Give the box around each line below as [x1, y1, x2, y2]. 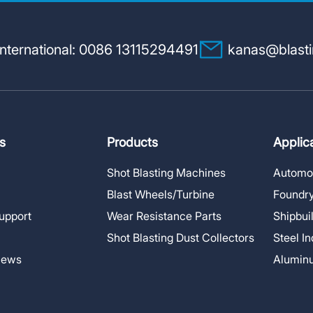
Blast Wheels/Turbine [106, 187, 214, 201]
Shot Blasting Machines [106, 166, 226, 180]
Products [106, 135, 158, 150]
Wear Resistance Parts [106, 208, 221, 223]
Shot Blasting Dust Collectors [106, 230, 254, 245]
